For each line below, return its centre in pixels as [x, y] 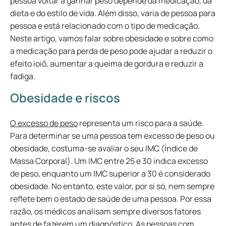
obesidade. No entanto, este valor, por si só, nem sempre [112, 186]
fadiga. [23, 76]
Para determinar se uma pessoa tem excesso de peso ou [112, 136]
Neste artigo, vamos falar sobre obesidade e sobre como [112, 38]
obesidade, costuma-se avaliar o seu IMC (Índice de [104, 148]
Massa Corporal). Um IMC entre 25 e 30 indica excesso [109, 161]
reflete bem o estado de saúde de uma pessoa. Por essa [111, 199]
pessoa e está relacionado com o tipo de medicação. [105, 26]
